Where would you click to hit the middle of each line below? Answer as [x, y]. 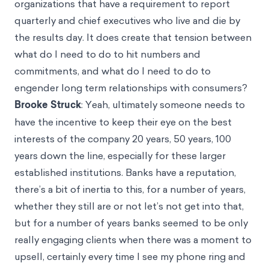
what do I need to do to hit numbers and [107, 54]
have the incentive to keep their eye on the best [123, 122]
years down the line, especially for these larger [120, 155]
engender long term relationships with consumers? [131, 87]
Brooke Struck [48, 104]
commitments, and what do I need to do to [113, 71]
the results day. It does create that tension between [133, 37]
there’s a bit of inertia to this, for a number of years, [130, 189]
